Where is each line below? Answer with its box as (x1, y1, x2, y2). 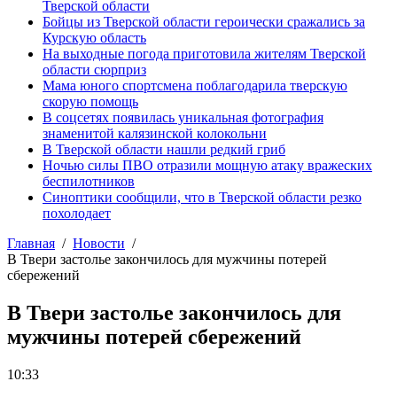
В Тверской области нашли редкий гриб (43, 142, 285, 157)
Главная (7, 236, 55, 251)
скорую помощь (43, 94, 138, 109)
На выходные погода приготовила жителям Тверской (43, 46, 366, 61)
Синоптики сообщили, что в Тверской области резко (43, 190, 362, 205)
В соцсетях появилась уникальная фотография (43, 110, 323, 125)
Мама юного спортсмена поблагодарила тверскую (43, 78, 347, 93)
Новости (73, 236, 125, 251)
